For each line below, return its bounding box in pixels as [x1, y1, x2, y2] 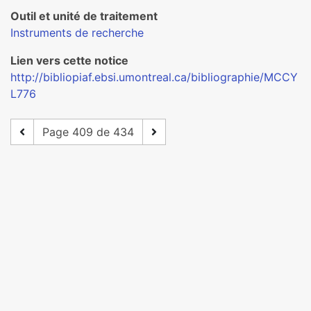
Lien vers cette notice [10, 53, 128, 67]
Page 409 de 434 [42, 125, 134, 139]
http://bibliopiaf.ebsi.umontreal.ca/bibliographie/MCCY [10, 70, 298, 84]
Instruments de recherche [10, 26, 144, 40]
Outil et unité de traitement [10, 9, 158, 23]
